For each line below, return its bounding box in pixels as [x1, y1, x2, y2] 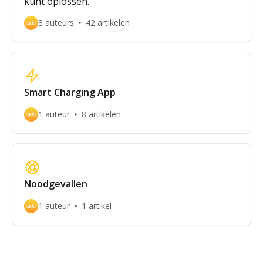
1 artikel [82, 200, 112, 211]
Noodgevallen [24, 177, 87, 190]
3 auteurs [38, 17, 74, 28]
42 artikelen [86, 17, 130, 28]
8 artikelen [82, 109, 121, 120]
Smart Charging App [24, 86, 116, 99]
